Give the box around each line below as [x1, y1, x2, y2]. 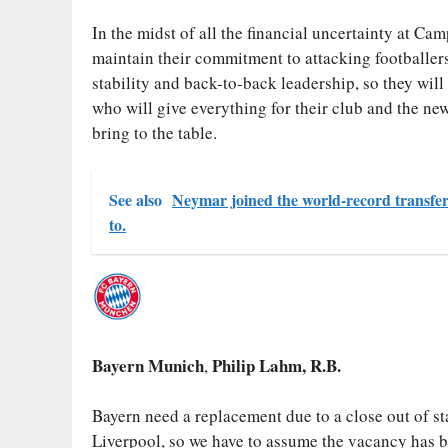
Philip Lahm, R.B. [212, 352, 341, 378]
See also [109, 188, 162, 212]
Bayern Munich [92, 352, 204, 378]
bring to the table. [92, 120, 217, 144]
